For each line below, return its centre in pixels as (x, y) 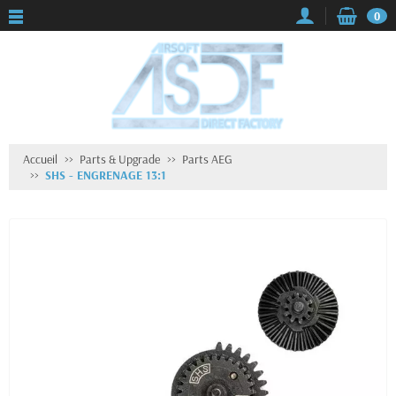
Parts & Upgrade (120, 159)
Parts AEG (207, 159)
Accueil (40, 159)
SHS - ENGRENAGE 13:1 (106, 175)
